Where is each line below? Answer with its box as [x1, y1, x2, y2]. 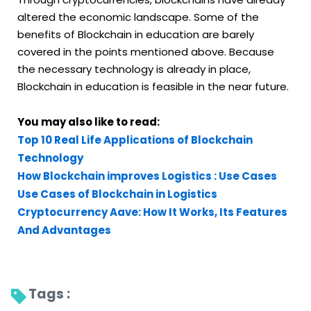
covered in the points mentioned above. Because [17, 44, 274, 59]
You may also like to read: [17, 114, 160, 129]
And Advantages [17, 222, 111, 237]
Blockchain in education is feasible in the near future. [17, 78, 289, 94]
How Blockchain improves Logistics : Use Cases [17, 168, 277, 183]
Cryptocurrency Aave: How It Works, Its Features [17, 204, 287, 219]
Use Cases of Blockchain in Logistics [17, 186, 217, 201]
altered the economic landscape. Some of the [17, 9, 259, 24]
